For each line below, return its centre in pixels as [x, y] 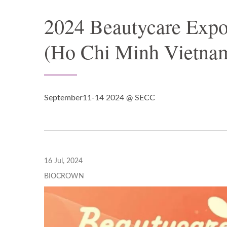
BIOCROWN [64, 176]
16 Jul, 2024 [63, 161]
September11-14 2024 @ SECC [100, 98]
